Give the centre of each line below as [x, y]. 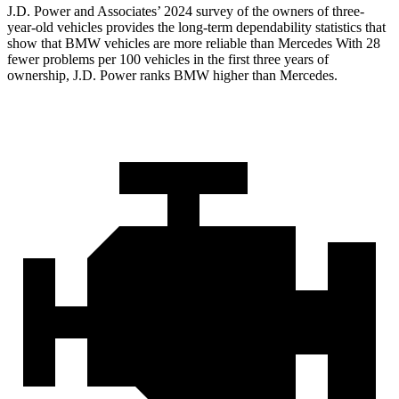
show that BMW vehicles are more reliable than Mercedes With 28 [194, 44]
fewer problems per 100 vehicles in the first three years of [168, 60]
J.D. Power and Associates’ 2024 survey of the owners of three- [186, 12]
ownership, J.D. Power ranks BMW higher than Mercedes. [172, 76]
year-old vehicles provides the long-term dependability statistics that [196, 28]
